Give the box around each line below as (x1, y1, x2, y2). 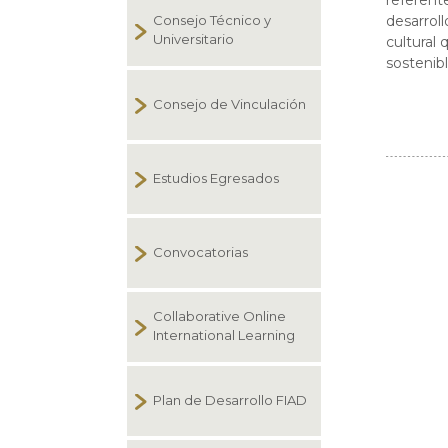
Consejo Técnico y (153, 12, 271, 28)
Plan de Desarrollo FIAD (153, 392, 307, 408)
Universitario (153, 31, 234, 47)
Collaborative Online (153, 308, 286, 324)
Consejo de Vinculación (153, 96, 306, 112)
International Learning (153, 327, 295, 343)
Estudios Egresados (153, 170, 279, 186)
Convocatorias (153, 244, 248, 260)
